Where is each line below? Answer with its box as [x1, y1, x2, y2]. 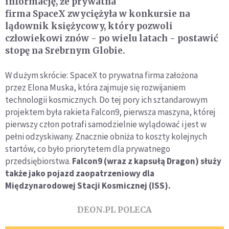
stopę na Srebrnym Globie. [5, 44, 129, 56]
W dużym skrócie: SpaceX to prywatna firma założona [5, 69, 198, 81]
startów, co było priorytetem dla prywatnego [5, 143, 170, 154]
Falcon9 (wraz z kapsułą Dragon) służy [72, 155, 221, 167]
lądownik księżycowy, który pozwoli [5, 20, 173, 32]
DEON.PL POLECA [77, 204, 152, 215]
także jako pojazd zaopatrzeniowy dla [5, 167, 154, 179]
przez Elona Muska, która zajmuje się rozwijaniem [5, 81, 186, 93]
